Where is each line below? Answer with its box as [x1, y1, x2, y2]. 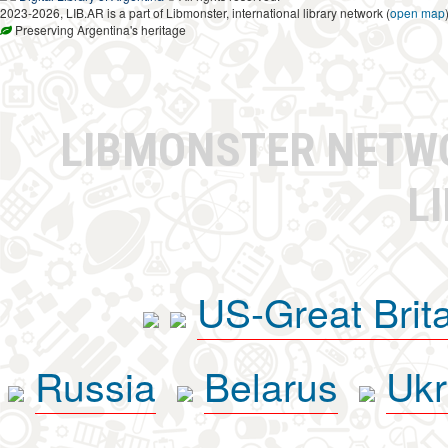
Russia [34, 356, 156, 413]
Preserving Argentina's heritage [12, 20, 186, 38]
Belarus [203, 356, 338, 413]
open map [390, 3, 445, 21]
